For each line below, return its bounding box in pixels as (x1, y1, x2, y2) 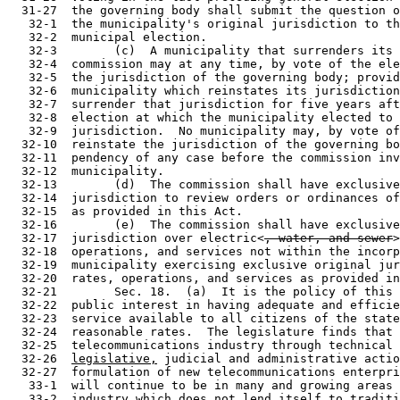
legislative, (71, 352, 157, 365)
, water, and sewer (264, 231, 393, 245)
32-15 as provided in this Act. (7, 204, 243, 218)
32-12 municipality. (7, 164, 164, 178)
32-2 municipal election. (7, 30, 207, 44)
